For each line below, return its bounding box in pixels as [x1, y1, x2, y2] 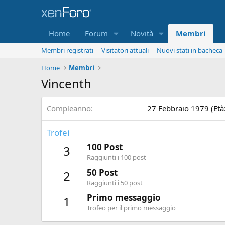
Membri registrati [41, 46, 93, 55]
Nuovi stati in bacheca [157, 46, 222, 55]
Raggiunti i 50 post [87, 178, 143, 187]
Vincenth [41, 75, 91, 92]
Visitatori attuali [101, 46, 149, 55]
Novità [130, 28, 153, 38]
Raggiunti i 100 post [87, 153, 146, 162]
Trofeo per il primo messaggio [87, 203, 176, 212]
